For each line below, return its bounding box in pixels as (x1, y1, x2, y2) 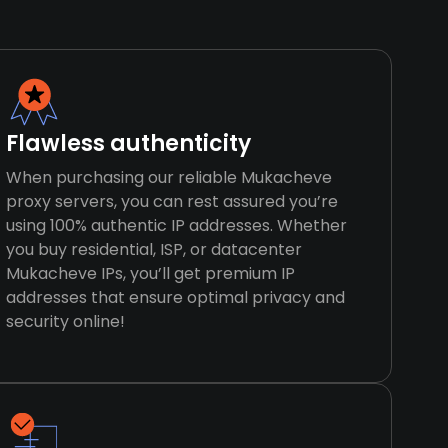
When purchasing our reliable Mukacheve (6, 166, 333, 189)
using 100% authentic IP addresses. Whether (6, 214, 348, 237)
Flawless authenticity (6, 128, 252, 159)
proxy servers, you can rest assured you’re (6, 190, 339, 213)
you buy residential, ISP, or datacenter (6, 238, 303, 261)
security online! (6, 310, 126, 333)
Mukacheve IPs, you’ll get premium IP (6, 262, 296, 285)
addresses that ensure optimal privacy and (6, 286, 346, 309)
